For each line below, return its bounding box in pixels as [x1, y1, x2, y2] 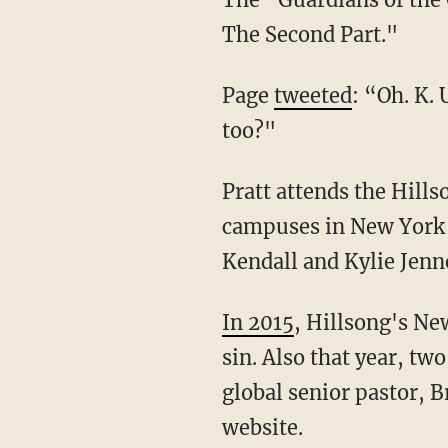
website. [221, 414, 303, 440]
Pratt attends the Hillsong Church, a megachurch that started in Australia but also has [221, 178, 235, 204]
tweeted [273, 82, 352, 108]
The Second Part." [221, 21, 398, 47]
